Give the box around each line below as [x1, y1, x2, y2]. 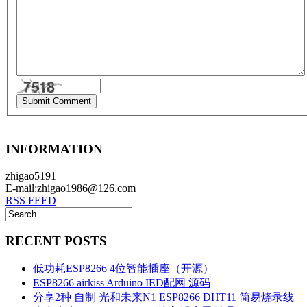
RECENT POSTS [5, 234, 107, 249]
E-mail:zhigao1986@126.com [5, 182, 136, 194]
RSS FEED [5, 194, 56, 206]
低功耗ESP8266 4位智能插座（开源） [33, 262, 214, 275]
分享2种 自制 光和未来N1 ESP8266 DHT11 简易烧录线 [33, 291, 294, 304]
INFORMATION [5, 141, 103, 156]
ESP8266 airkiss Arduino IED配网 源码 [33, 277, 210, 289]
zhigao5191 [5, 169, 56, 182]
